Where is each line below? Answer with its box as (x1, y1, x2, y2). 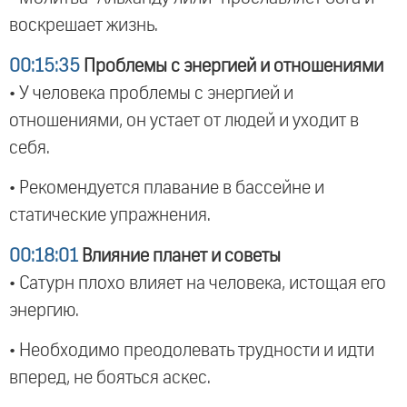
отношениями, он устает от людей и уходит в (9, 111, 359, 130)
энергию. (9, 301, 79, 320)
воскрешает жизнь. (9, 16, 158, 35)
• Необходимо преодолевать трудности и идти (9, 342, 374, 361)
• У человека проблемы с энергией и (9, 84, 293, 103)
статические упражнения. (9, 206, 211, 225)
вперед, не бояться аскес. (9, 369, 211, 388)
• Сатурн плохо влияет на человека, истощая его (9, 273, 386, 293)
